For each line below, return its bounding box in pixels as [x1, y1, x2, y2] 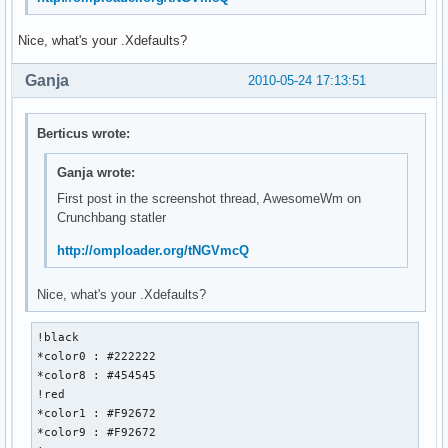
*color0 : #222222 [37, 350, 157, 363]
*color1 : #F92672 [37, 407, 157, 420]
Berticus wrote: [37, 125, 131, 141]
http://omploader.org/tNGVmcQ [56, 243, 249, 259]
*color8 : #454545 [37, 369, 157, 382]
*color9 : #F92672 [37, 426, 157, 439]
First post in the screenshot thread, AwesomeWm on [56, 191, 361, 207]
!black [37, 331, 87, 344]
